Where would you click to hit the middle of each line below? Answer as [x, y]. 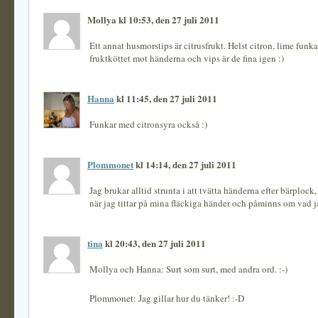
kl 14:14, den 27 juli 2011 [185, 164]
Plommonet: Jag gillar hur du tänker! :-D [167, 298]
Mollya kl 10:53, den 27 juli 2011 [153, 20]
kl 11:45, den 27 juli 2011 [166, 98]
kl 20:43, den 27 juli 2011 [154, 243]
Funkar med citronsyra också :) [148, 124]
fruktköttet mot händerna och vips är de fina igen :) [187, 58]
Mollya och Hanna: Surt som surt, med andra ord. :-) [188, 269]
